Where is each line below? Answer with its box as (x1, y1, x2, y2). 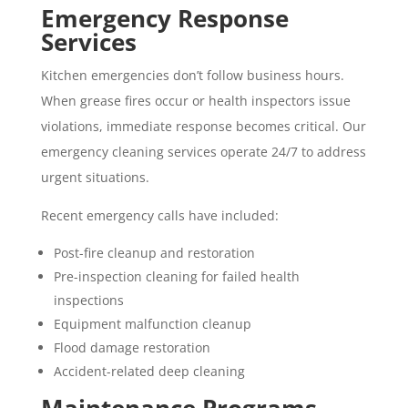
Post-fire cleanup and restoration (53, 243, 255, 261)
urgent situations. (40, 168, 149, 186)
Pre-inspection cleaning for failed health (53, 267, 300, 285)
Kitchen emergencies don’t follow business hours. (40, 66, 344, 84)
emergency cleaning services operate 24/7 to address (40, 142, 366, 160)
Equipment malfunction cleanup (53, 314, 251, 332)
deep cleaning (158, 362, 245, 380)
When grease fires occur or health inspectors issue (40, 91, 351, 109)
